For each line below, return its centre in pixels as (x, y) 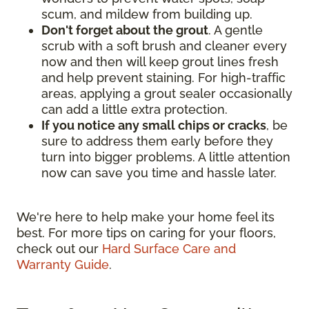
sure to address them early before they (157, 141)
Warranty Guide (63, 265)
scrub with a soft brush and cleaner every (164, 46)
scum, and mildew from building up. (147, 14)
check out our (59, 249)
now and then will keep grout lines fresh (160, 62)
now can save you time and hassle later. (159, 173)
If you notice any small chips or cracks (154, 126)
